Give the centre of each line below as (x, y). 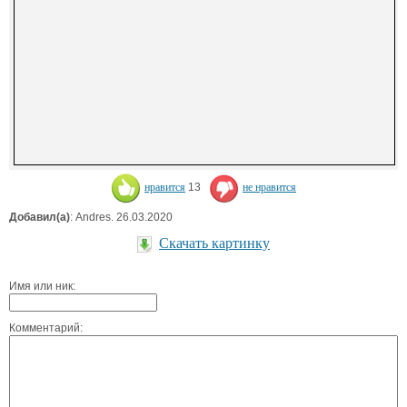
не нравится (269, 187)
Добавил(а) (40, 217)
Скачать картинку (214, 243)
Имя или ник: (42, 286)
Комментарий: (46, 328)
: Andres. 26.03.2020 (121, 217)
